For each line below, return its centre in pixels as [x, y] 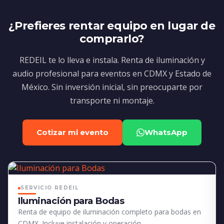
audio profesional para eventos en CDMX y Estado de [112, 74]
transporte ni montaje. [112, 101]
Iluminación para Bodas [71, 201]
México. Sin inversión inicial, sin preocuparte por [112, 87]
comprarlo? [112, 39]
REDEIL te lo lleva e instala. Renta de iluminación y [112, 60]
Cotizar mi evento [72, 132]
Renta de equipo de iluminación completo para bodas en [110, 212]
